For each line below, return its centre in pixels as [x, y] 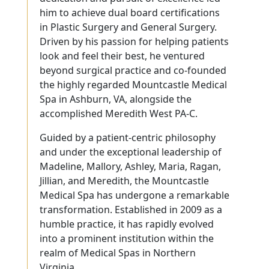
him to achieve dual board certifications [130, 12]
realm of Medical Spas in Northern [118, 252]
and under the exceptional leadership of [131, 152]
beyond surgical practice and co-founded [133, 70]
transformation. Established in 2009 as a [131, 209]
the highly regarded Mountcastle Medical [133, 84]
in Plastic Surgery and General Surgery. [128, 27]
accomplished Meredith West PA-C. [119, 113]
